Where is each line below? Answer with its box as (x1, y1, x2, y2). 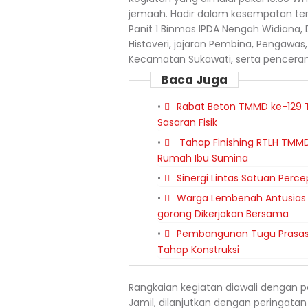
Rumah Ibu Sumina (157, 151, 248, 165)
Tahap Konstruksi (157, 243, 239, 256)
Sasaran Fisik (157, 115, 217, 129)
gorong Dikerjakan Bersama (157, 207, 289, 221)
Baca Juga (161, 71, 228, 88)
